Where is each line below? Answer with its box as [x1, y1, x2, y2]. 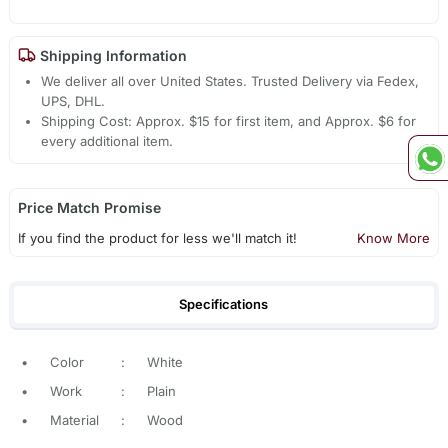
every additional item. [41, 133, 174, 150]
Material [49, 412, 99, 429]
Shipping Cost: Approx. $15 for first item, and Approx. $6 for [41, 113, 417, 130]
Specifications [179, 295, 269, 312]
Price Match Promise [17, 199, 161, 217]
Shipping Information [35, 46, 187, 64]
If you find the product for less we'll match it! [17, 230, 297, 247]
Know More [357, 230, 431, 247]
